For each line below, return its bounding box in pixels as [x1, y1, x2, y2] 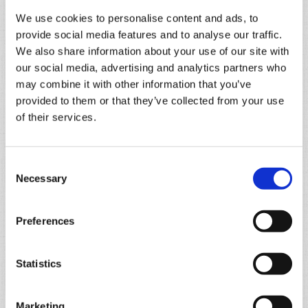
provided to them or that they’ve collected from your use [16, 94, 284, 107]
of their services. [16, 111, 96, 123]
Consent [5, 158, 43, 170]
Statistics [16, 257, 61, 269]
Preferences [16, 214, 75, 227]
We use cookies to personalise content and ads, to [16, 12, 258, 24]
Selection [5, 175, 47, 187]
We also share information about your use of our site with [16, 45, 289, 57]
